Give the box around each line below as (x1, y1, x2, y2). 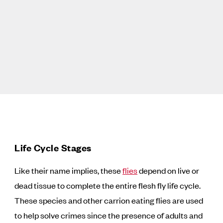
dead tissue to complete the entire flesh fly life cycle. (14, 180, 201, 191)
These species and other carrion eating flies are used (14, 195, 204, 206)
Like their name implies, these (14, 165, 123, 176)
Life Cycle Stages (14, 141, 92, 154)
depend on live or (137, 165, 200, 176)
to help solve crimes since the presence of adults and (14, 210, 203, 221)
